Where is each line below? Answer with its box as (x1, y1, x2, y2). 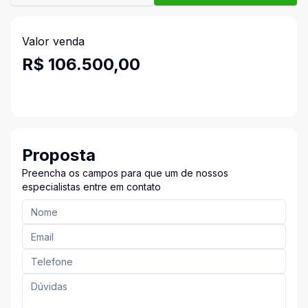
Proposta (22, 145, 96, 165)
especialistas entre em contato (22, 181, 161, 192)
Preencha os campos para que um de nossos (22, 167, 228, 179)
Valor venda (22, 34, 85, 48)
